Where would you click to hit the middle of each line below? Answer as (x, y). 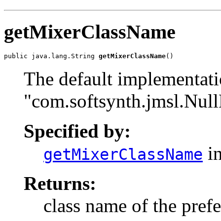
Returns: (60, 184)
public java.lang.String (51, 56)
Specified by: (77, 131)
